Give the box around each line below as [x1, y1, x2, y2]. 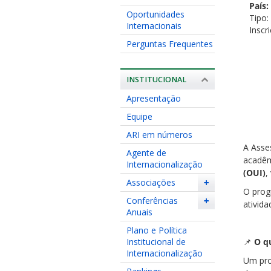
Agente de [126, 146, 166, 158]
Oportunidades [126, 8, 184, 20]
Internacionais [126, 19, 181, 31]
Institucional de [126, 235, 186, 247]
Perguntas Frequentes [126, 38, 213, 50]
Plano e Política [126, 224, 187, 236]
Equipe [126, 110, 152, 122]
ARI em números [126, 128, 192, 140]
